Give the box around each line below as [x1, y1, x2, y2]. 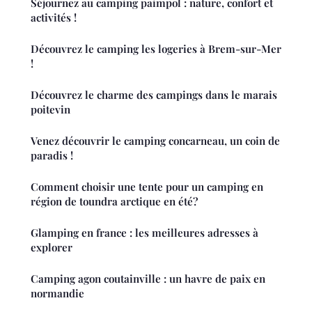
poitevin [31, 102, 70, 116]
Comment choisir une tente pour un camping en [31, 179, 263, 194]
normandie [31, 286, 84, 300]
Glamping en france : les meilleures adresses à [31, 225, 258, 240]
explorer [31, 240, 72, 254]
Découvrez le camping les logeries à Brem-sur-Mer [31, 41, 281, 56]
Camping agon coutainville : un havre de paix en [31, 271, 265, 286]
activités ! [31, 10, 77, 24]
